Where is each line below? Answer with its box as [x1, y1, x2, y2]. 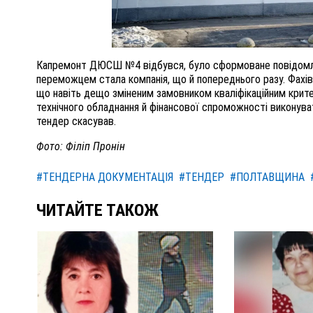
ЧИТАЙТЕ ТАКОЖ [36, 201, 159, 221]
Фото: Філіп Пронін [36, 140, 125, 154]
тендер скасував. [36, 115, 116, 129]
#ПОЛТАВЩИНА [230, 170, 305, 184]
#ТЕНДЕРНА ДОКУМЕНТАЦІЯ [36, 170, 173, 184]
